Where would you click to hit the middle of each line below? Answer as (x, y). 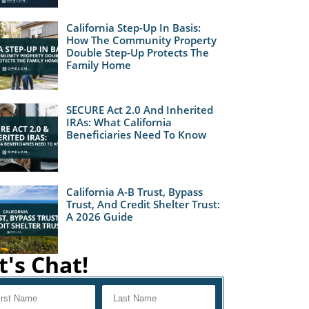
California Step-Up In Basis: (134, 27)
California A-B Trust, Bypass (135, 191)
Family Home (99, 64)
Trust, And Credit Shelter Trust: (143, 204)
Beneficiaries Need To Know (137, 134)
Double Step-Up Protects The (138, 52)
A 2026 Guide (100, 216)
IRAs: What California (119, 122)
